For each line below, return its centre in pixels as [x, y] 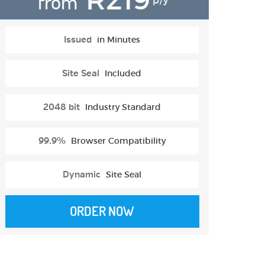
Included [123, 74]
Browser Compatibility [118, 141]
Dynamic [81, 175]
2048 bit [61, 108]
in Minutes [118, 40]
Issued [77, 40]
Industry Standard [123, 107]
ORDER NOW [102, 211]
